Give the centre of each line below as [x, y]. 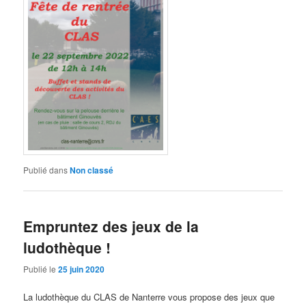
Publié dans [46, 169]
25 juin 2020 [82, 269]
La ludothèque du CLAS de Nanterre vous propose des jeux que [149, 296]
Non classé [92, 170]
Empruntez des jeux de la [111, 226]
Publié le [41, 268]
